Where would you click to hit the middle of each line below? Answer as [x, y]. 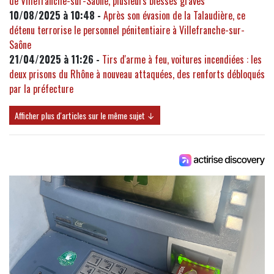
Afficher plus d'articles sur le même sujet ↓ [85, 116]
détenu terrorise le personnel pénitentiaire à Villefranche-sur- [127, 30]
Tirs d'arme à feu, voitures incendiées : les [182, 60]
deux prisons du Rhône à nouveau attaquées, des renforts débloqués [137, 74]
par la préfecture [41, 89]
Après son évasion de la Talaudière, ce [174, 16]
